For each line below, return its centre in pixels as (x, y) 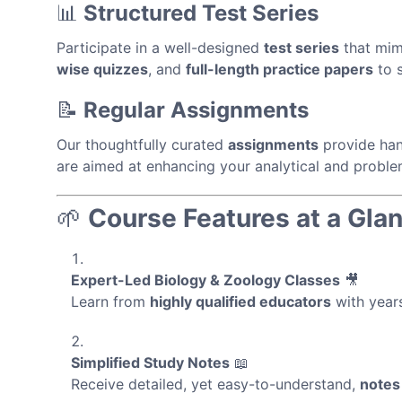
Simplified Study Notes (150, 362)
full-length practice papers (280, 69)
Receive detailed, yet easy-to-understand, (215, 384)
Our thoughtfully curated (142, 144)
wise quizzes (102, 69)
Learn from (110, 301)
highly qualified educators (240, 301)
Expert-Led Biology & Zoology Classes (205, 280)
